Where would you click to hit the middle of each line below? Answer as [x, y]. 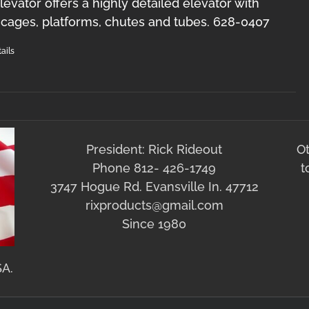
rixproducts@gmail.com [154, 205]
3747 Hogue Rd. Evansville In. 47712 [154, 187]
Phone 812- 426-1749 [154, 168]
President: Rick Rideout [154, 149]
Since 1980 [154, 224]
